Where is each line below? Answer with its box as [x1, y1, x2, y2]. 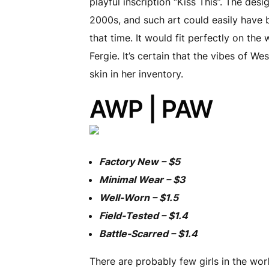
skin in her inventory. [89, 68, 184, 80]
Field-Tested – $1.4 [99, 209, 189, 222]
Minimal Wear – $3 [99, 173, 186, 186]
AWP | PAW [89, 94, 213, 124]
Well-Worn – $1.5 [99, 191, 179, 204]
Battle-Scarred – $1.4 [99, 227, 198, 240]
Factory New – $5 [99, 155, 181, 168]
